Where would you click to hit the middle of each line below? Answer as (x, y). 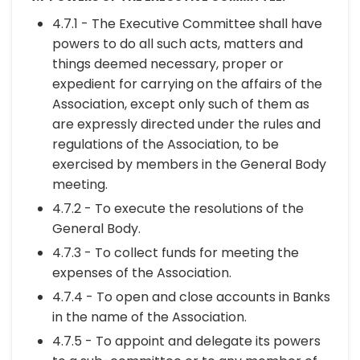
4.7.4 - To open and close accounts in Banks (191, 297)
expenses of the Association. (142, 273)
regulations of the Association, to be (166, 144)
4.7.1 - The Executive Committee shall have (187, 24)
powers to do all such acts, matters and (178, 44)
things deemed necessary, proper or (168, 64)
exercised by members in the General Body (189, 164)
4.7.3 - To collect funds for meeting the (176, 253)
